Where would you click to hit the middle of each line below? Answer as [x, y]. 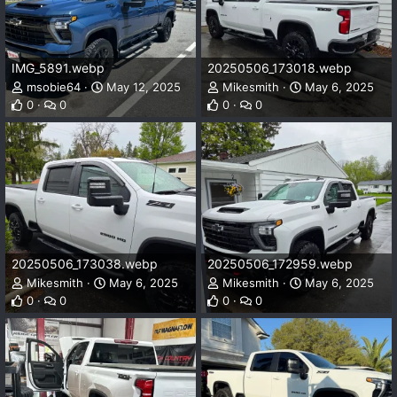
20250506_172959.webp [280, 264]
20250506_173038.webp [85, 264]
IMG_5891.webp [58, 68]
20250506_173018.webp [280, 68]
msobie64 [54, 87]
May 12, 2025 [142, 87]
